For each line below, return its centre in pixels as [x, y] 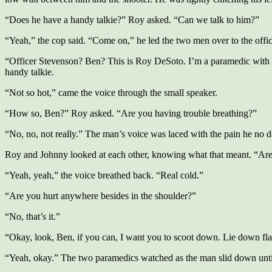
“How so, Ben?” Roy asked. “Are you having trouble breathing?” [131, 113]
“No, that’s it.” [32, 216]
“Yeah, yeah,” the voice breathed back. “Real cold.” [104, 175]
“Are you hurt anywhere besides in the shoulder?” [100, 196]
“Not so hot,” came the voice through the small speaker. [111, 93]
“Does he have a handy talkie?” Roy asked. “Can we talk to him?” [132, 20]
